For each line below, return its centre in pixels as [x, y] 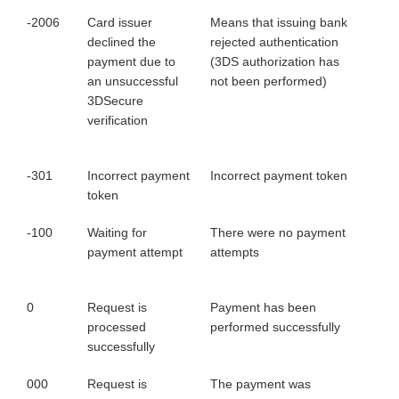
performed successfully [275, 327]
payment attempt [135, 252]
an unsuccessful [133, 81]
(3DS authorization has [275, 61]
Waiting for [117, 232]
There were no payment [278, 232]
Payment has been [263, 307]
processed [117, 327]
